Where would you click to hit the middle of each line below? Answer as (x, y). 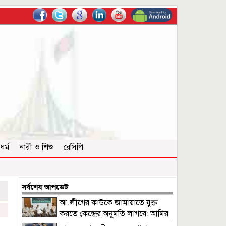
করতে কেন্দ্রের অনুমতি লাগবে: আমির (114, 214)
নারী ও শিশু (37, 148)
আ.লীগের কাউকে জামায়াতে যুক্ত (108, 203)
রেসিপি (73, 148)
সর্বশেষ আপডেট (45, 187)
